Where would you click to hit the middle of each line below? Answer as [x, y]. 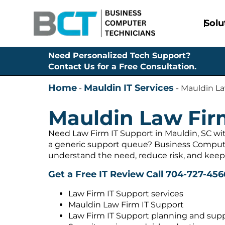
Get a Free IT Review [96, 175]
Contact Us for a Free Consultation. [122, 67]
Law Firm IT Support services [126, 193]
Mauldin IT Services [129, 88]
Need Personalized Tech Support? [119, 56]
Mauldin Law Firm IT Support [126, 204]
